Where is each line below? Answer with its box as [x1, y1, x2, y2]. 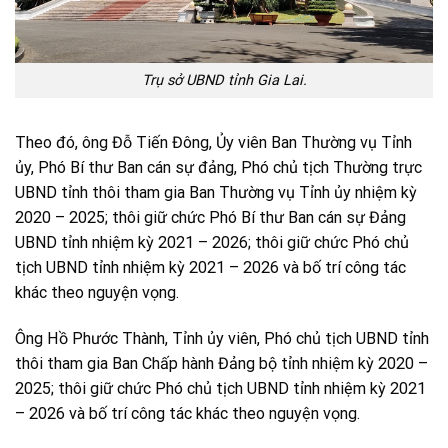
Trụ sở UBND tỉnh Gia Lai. [141, 71, 307, 89]
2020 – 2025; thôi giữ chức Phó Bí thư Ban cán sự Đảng [15, 208, 406, 227]
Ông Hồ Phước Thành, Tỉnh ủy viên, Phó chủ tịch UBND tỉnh [15, 329, 429, 348]
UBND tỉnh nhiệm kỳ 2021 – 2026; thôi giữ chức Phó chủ [15, 233, 409, 252]
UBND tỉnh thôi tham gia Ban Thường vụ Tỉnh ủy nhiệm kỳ [15, 183, 417, 202]
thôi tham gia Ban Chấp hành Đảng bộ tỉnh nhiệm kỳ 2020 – [15, 354, 428, 373]
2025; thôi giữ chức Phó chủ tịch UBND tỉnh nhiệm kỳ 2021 [15, 379, 426, 398]
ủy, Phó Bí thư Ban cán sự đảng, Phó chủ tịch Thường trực [15, 158, 422, 177]
